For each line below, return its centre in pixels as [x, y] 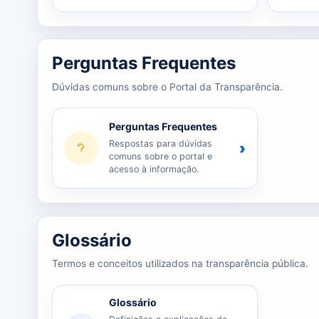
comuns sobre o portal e [161, 156]
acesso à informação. [154, 169]
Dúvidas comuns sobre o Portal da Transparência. [167, 87]
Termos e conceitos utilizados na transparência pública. [180, 264]
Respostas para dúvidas [161, 143]
